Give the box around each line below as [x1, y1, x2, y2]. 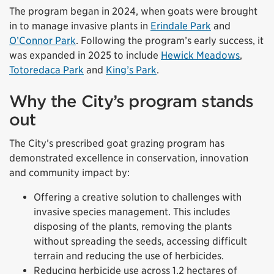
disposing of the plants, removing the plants [34, 221, 232, 233]
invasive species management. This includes [34, 206, 230, 218]
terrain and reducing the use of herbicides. [34, 250, 224, 262]
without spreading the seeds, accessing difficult [34, 235, 247, 248]
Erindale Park [150, 20, 211, 32]
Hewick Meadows [161, 50, 240, 62]
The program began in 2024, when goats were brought [9, 6, 257, 18]
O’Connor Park [9, 35, 76, 47]
